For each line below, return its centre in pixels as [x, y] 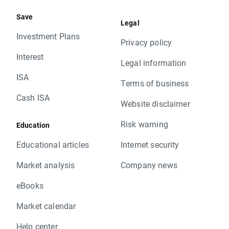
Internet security [150, 144]
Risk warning [144, 124]
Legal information [154, 62]
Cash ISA [33, 97]
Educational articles [53, 144]
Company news [149, 165]
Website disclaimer [155, 103]
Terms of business [155, 83]
